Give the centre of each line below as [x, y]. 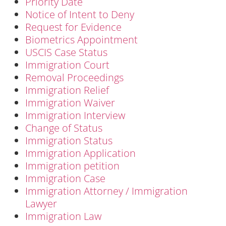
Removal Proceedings [74, 77]
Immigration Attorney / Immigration [106, 191]
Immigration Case [65, 178]
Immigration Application [80, 153]
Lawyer [41, 203]
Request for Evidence [73, 27]
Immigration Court [67, 65]
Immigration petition [72, 165]
